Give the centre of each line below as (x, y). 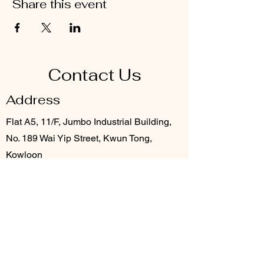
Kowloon (24, 155)
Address (33, 100)
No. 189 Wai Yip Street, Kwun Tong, (79, 138)
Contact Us (94, 75)
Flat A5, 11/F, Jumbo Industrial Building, (89, 122)
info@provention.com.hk (57, 222)
